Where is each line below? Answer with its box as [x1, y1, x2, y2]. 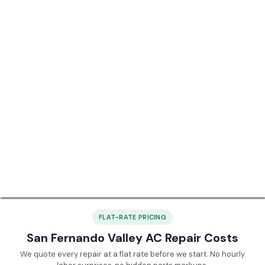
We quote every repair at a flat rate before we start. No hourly [20, 248, 245, 259]
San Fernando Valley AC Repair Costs [27, 230, 238, 245]
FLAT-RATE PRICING [98, 212, 167, 221]
